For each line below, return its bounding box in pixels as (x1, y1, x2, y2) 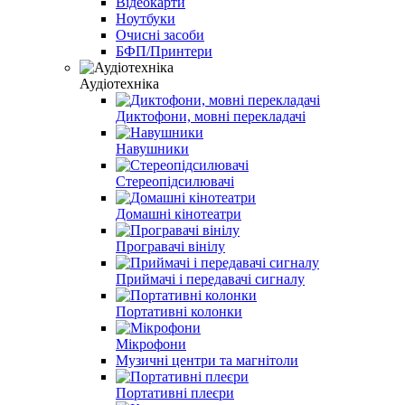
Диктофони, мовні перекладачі (116, 108, 306, 124)
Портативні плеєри (116, 384, 234, 400)
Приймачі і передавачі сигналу (116, 270, 305, 287)
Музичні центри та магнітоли (116, 352, 298, 368)
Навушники (116, 140, 189, 156)
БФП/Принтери (116, 42, 212, 59)
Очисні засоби (116, 26, 204, 42)
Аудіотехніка (80, 75, 159, 91)
